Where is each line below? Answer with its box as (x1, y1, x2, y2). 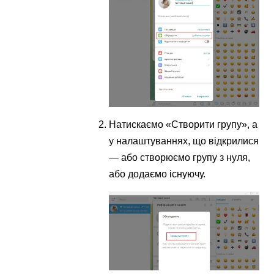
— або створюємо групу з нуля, (109, 152, 251, 163)
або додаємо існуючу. (109, 169, 206, 180)
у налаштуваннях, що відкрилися (109, 136, 259, 147)
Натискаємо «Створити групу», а (109, 119, 258, 130)
